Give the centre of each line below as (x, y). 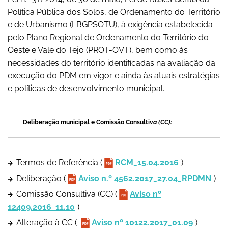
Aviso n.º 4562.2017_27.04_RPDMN (145, 179)
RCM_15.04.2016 (147, 163)
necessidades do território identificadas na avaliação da (111, 63)
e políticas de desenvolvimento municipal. (86, 89)
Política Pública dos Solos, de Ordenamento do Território (114, 12)
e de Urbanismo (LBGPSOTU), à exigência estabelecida (110, 25)
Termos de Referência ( (59, 163)
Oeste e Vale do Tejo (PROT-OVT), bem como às (98, 50)
